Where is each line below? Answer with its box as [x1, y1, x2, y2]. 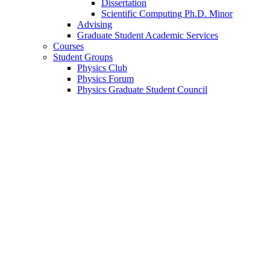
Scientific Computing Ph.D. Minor [101, 8, 233, 19]
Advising [77, 19, 112, 30]
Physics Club [77, 63, 127, 74]
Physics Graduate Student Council [77, 84, 207, 95]
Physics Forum [77, 74, 134, 84]
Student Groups [53, 52, 113, 63]
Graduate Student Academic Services [77, 30, 218, 41]
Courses [53, 41, 84, 52]
